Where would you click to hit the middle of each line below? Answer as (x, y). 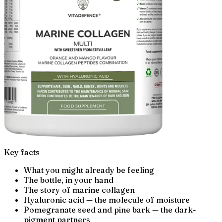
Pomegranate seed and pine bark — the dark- (110, 209)
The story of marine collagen (79, 190)
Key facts (22, 152)
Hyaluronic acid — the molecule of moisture (107, 199)
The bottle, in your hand (69, 180)
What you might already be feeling (89, 170)
